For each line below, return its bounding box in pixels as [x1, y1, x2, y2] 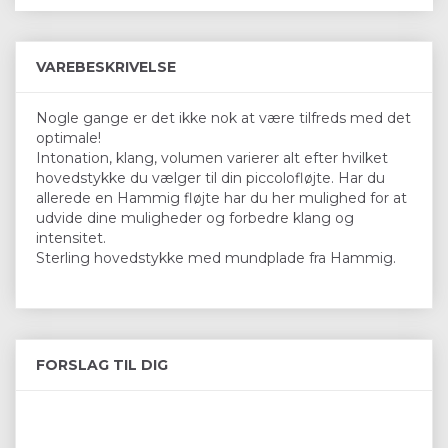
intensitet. [36, 228, 106, 247]
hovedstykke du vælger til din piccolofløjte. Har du [36, 168, 385, 187]
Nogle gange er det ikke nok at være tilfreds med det [36, 108, 411, 127]
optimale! [36, 128, 101, 147]
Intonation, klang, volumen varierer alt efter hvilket [36, 148, 388, 167]
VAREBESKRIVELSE [36, 57, 176, 76]
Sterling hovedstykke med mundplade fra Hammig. [36, 248, 396, 267]
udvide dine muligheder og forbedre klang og [36, 208, 354, 227]
